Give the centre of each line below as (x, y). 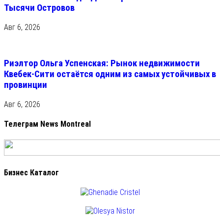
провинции (26, 85)
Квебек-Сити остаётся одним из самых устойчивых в (110, 74)
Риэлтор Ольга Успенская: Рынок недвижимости (102, 64)
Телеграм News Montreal (47, 124)
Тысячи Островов (39, 8)
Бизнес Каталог (31, 172)
